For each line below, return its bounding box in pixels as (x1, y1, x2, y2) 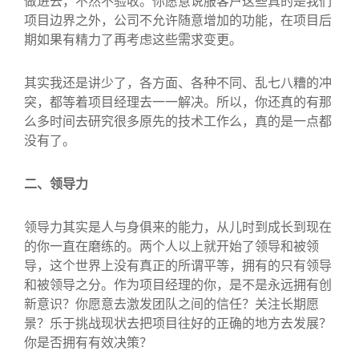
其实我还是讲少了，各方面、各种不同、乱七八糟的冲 (24, 73, 332, 91)
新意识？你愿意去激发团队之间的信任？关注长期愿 (24, 294, 319, 313)
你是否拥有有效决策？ (24, 333, 152, 351)
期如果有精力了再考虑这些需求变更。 (24, 30, 242, 48)
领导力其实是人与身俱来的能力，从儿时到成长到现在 (24, 217, 332, 236)
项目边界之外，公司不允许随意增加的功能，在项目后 (24, 10, 332, 29)
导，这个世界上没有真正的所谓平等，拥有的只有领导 (24, 256, 332, 274)
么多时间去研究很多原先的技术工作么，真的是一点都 (24, 111, 332, 130)
